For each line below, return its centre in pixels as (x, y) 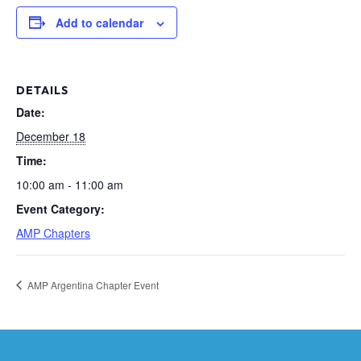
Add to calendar (100, 22)
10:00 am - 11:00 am (70, 184)
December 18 (51, 136)
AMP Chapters (53, 232)
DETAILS (42, 90)
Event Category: (60, 208)
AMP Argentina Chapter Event (92, 284)
